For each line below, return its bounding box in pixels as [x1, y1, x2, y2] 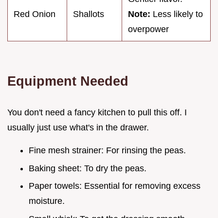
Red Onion [14, 9, 55, 19]
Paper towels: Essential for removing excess [29, 181, 200, 191]
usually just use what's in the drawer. [7, 122, 149, 132]
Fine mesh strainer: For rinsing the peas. [29, 145, 186, 155]
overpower [128, 24, 169, 34]
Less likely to [150, 9, 203, 19]
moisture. [29, 196, 65, 206]
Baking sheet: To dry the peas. [29, 163, 146, 173]
